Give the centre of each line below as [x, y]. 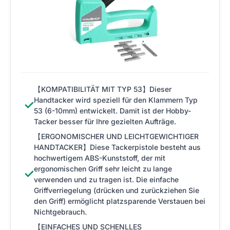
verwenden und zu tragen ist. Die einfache [106, 179]
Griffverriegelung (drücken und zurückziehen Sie [117, 190]
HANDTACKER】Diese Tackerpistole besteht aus [117, 147]
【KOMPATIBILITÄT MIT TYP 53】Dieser [103, 89]
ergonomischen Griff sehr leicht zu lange [103, 168]
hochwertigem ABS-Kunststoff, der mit [100, 158]
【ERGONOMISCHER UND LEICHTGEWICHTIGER [116, 136]
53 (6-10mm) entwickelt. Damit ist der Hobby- [112, 110]
